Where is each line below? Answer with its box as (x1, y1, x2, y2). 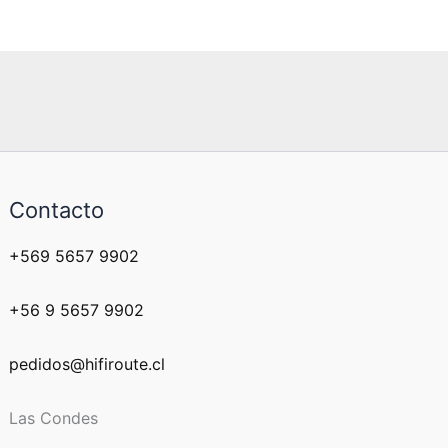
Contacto (9, 197, 105, 223)
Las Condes (9, 408, 99, 428)
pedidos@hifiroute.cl (9, 354, 166, 374)
